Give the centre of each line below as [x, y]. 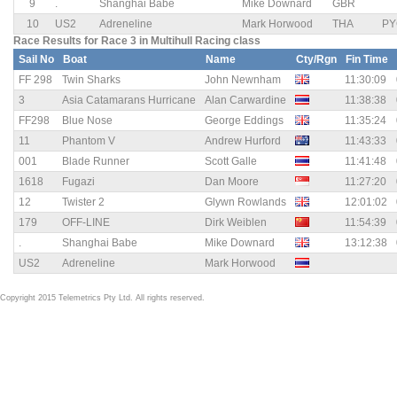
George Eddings [244, 121]
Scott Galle [231, 162]
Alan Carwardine [245, 101]
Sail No [36, 60]
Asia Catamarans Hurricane [129, 101]
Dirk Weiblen [236, 223]
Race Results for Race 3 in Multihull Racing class [137, 41]
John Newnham [243, 80]
